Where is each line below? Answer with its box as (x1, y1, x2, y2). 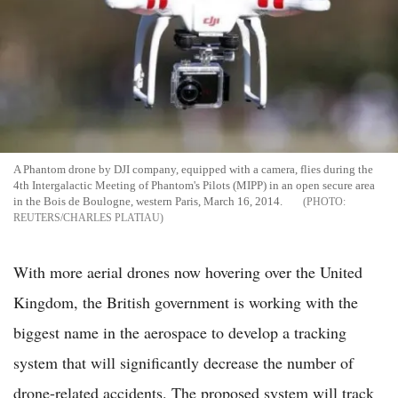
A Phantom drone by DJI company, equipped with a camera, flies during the (13, 163, 373, 177)
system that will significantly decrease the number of (13, 352, 354, 374)
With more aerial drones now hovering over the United (13, 261, 362, 283)
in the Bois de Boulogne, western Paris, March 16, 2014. (13, 195, 283, 209)
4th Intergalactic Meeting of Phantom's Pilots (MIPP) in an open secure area (13, 179, 375, 193)
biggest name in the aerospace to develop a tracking (13, 322, 346, 344)
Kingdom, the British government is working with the (13, 291, 358, 314)
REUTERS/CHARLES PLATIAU (13, 211, 160, 225)
